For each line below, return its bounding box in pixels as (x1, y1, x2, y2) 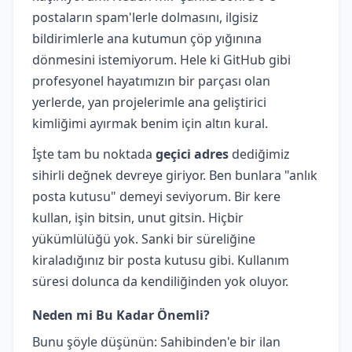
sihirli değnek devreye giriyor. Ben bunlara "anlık (32, 166, 317, 184)
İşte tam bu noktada (32, 145, 156, 163)
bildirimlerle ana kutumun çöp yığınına (32, 29, 262, 47)
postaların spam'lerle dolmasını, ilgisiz (32, 8, 258, 26)
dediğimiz (229, 145, 290, 163)
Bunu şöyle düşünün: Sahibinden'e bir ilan (32, 332, 280, 350)
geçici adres (156, 145, 229, 163)
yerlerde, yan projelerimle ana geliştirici (32, 93, 266, 111)
